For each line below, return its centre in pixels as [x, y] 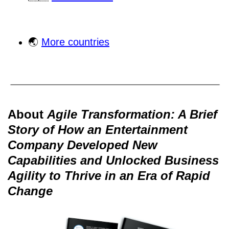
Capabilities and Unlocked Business [113, 161]
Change [30, 191]
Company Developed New [83, 145]
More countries [75, 42]
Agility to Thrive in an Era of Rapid [109, 176]
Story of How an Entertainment [98, 130]
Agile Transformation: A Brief [132, 114]
